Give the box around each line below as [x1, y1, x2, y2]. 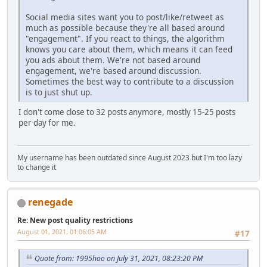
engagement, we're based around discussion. [26, 65, 201, 77]
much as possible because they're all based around [26, 22, 225, 34]
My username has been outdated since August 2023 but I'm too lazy [17, 153, 242, 163]
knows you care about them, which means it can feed [26, 44, 232, 55]
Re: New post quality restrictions [17, 215, 133, 226]
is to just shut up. [26, 86, 92, 98]
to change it [17, 162, 56, 173]
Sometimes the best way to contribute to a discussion [26, 76, 234, 88]
